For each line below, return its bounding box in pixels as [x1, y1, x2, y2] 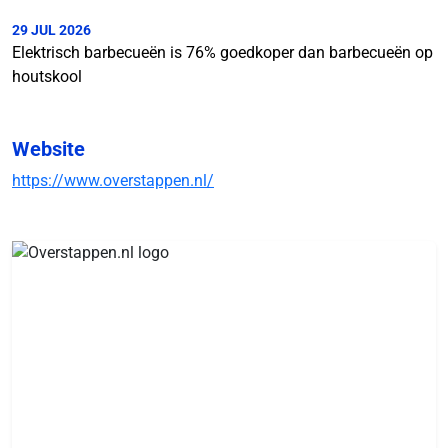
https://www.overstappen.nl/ [12, 171, 214, 190]
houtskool [12, 67, 82, 86]
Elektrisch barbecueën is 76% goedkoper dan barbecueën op [12, 43, 433, 62]
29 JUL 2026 [12, 22, 91, 38]
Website [12, 137, 85, 161]
